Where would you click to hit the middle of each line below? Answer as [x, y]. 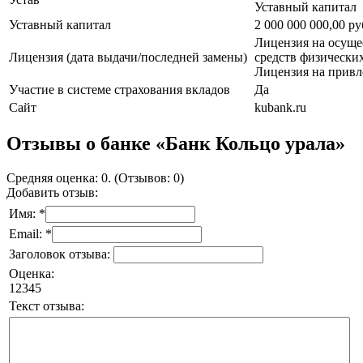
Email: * [30, 234]
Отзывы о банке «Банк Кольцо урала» [176, 144]
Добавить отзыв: [52, 193]
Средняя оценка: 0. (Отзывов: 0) [95, 178]
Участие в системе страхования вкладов [120, 89]
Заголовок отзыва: [61, 254]
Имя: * [27, 214]
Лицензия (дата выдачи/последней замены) [128, 57]
